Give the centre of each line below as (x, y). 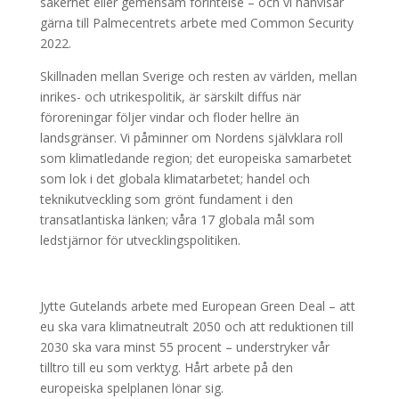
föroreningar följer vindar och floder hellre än (169, 117)
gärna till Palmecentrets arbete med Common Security (196, 23)
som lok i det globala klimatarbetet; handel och (175, 179)
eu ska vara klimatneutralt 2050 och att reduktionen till (196, 326)
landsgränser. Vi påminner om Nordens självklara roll (191, 138)
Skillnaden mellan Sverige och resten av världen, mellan (198, 76)
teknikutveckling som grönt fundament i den (166, 199)
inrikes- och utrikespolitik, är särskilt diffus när (170, 97)
